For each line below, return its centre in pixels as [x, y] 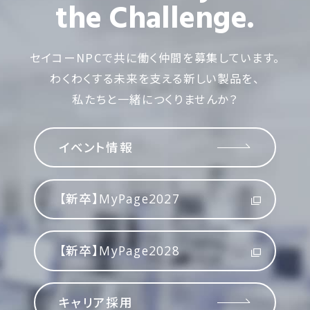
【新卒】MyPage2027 [119, 199]
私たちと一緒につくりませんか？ [155, 99]
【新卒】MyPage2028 [119, 250]
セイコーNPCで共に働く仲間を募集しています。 [155, 57]
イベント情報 [95, 147]
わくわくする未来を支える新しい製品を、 [155, 78]
